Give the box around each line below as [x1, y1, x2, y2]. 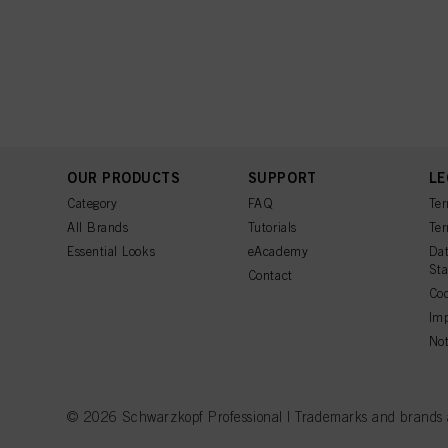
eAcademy [247, 244, 309, 259]
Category [67, 196, 118, 211]
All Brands [67, 220, 129, 235]
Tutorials [247, 220, 297, 235]
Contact [247, 268, 293, 283]
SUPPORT [247, 169, 317, 186]
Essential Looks [67, 244, 156, 259]
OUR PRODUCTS [67, 169, 181, 186]
